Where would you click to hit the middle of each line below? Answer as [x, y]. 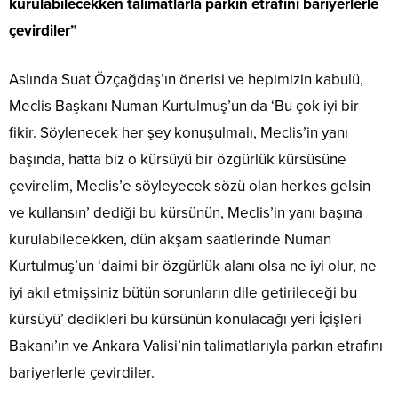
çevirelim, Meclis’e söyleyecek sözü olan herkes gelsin [190, 187]
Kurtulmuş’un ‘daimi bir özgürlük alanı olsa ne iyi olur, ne [193, 267]
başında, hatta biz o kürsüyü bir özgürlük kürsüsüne [178, 160]
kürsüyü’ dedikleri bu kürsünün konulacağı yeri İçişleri [185, 320]
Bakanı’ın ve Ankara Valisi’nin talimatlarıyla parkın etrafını [196, 346]
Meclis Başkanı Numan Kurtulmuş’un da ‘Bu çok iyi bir [184, 107]
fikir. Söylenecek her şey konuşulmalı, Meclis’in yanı [179, 133]
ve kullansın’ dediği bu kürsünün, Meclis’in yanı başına [186, 213]
